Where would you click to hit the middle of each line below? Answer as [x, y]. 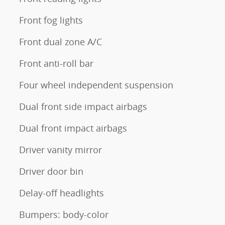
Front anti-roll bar [56, 63]
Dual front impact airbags [73, 128]
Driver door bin [51, 171]
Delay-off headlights [62, 193]
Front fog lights [51, 20]
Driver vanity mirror [61, 150]
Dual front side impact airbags [83, 106]
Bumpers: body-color [64, 214]
